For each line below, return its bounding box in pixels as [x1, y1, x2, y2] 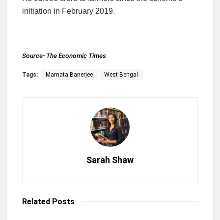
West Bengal [104, 71, 138, 79]
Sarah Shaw [86, 155, 134, 165]
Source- [22, 51, 46, 59]
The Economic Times [46, 51, 106, 59]
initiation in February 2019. [22, 7, 115, 16]
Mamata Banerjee [46, 71, 93, 79]
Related [22, 197, 50, 207]
